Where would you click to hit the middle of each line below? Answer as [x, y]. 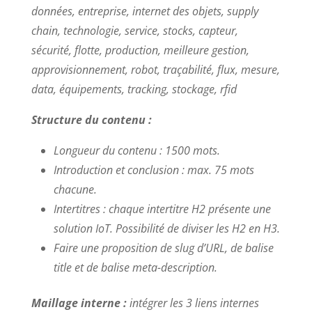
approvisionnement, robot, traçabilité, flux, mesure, [155, 69]
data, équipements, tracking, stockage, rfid [134, 89]
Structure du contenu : [91, 119]
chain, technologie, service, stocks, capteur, [134, 30]
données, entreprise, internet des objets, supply [145, 11]
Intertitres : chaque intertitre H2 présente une [162, 209]
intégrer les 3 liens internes [194, 303]
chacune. [75, 189]
